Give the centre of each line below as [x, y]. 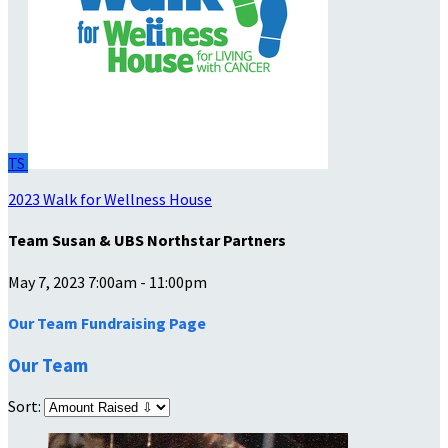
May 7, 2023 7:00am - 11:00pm [107, 281]
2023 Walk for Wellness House [110, 199]
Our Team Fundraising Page [107, 322]
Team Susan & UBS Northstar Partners [147, 240]
